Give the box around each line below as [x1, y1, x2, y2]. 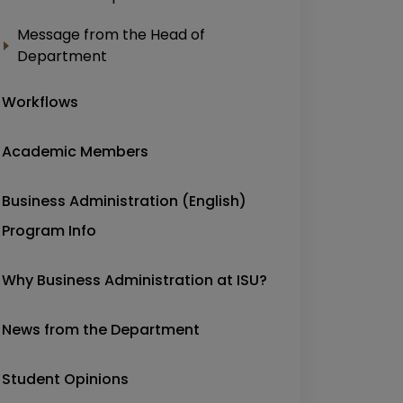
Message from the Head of [17, 24, 205, 45]
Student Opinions [2, 369, 129, 390]
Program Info [2, 220, 96, 241]
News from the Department [2, 319, 200, 340]
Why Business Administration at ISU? [2, 270, 267, 291]
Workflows [2, 92, 78, 112]
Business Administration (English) [2, 191, 246, 211]
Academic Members [2, 141, 148, 162]
